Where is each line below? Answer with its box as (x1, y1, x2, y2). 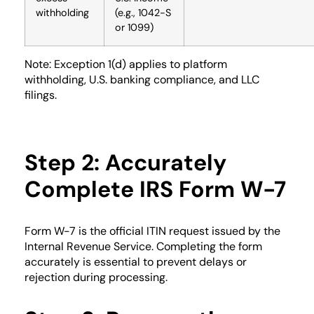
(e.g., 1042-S (115, 6, 171, 19)
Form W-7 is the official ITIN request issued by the (25, 223, 280, 238)
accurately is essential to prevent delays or (25, 254, 247, 269)
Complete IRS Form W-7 (25, 174, 286, 204)
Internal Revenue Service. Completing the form (25, 238, 262, 254)
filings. (25, 87, 57, 102)
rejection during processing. (25, 269, 168, 285)
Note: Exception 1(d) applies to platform (25, 56, 227, 71)
